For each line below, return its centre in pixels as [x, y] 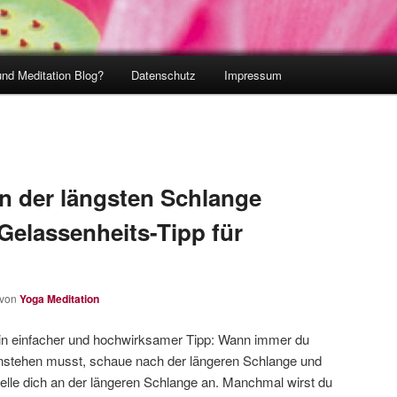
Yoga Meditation [59, 299]
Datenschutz [164, 75]
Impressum [253, 75]
